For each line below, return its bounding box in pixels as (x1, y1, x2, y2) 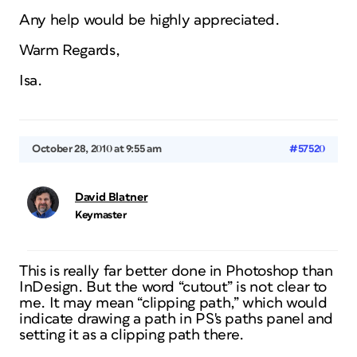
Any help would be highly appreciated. (19, 13, 280, 28)
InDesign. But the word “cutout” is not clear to (19, 280, 328, 295)
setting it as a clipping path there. (19, 328, 245, 343)
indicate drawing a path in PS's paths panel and (19, 312, 334, 327)
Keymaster (75, 210, 127, 221)
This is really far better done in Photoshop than (19, 264, 333, 279)
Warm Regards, (19, 43, 120, 58)
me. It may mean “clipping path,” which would (19, 296, 328, 311)
